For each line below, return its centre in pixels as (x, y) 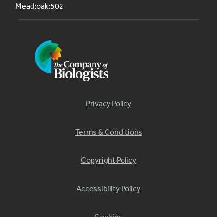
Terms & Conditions (108, 132)
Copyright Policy (108, 160)
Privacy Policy (108, 103)
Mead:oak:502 (39, 6)
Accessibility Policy (108, 188)
